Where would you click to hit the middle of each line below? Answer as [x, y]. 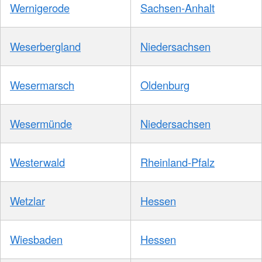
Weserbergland [45, 46]
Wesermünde [41, 124]
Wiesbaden [36, 239]
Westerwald [37, 162]
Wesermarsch [42, 85]
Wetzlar [27, 201]
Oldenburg [165, 85]
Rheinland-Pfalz [177, 162]
